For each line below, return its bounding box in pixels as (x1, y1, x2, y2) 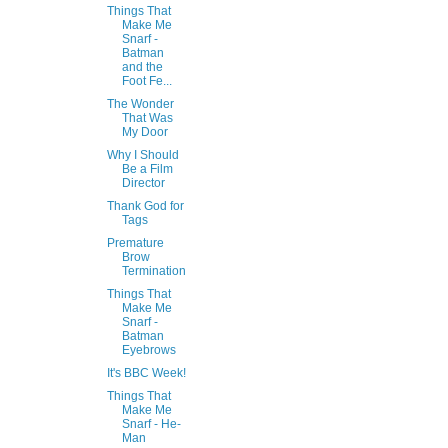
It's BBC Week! (106, 366, 186, 381)
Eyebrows (121, 343, 176, 358)
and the (121, 60, 163, 75)
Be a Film (121, 162, 173, 177)
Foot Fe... (121, 74, 172, 89)
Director (121, 176, 165, 191)
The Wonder (106, 97, 174, 112)
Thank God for (106, 199, 184, 214)
